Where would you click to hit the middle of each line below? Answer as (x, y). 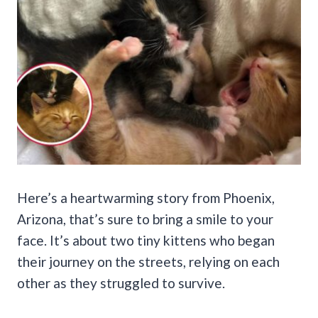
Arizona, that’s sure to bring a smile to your (145, 219)
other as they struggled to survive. (121, 283)
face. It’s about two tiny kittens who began (146, 240)
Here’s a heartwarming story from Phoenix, (146, 197)
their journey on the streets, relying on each (148, 261)
